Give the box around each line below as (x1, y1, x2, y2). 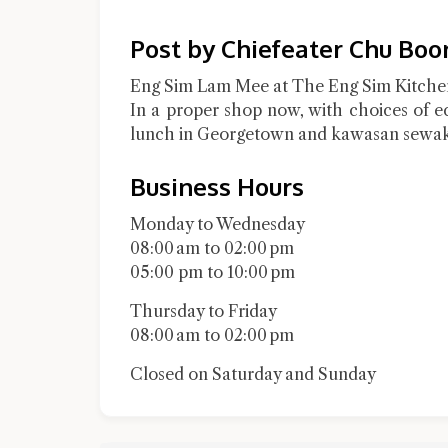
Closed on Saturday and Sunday (130, 364, 376, 384)
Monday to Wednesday (130, 214, 305, 234)
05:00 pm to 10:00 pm (130, 262, 295, 282)
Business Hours (130, 171, 304, 202)
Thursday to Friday (130, 301, 277, 321)
